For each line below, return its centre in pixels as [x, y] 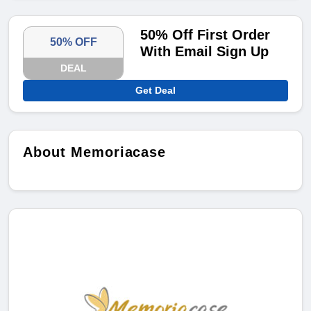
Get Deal [155, 91]
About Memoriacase [95, 152]
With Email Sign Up [205, 52]
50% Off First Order [205, 35]
